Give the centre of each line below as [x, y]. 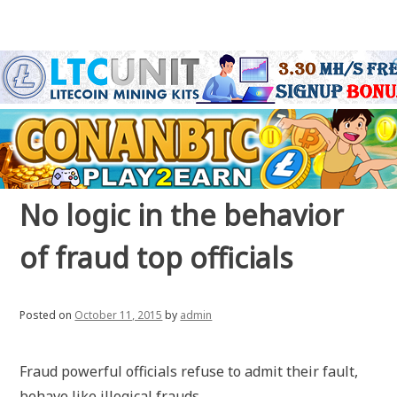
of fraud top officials [156, 257]
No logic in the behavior [182, 215]
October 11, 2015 [119, 315]
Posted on [47, 315]
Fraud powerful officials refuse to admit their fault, [189, 371]
